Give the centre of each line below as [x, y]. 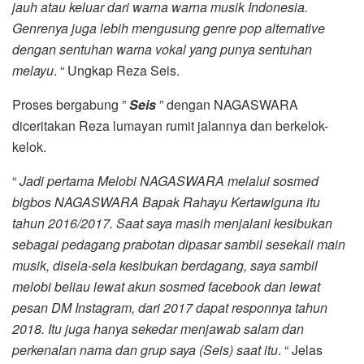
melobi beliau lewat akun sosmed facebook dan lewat [166, 287]
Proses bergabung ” [71, 105]
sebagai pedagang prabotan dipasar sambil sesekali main [179, 245]
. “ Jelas [300, 350]
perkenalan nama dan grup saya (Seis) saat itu [145, 350]
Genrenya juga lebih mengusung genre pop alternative [169, 28]
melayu [33, 71]
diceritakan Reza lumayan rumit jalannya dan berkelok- [170, 126]
